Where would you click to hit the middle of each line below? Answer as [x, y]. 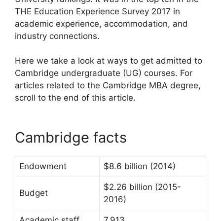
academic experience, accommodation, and [101, 23]
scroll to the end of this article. [75, 98]
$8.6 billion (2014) [140, 166]
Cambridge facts [71, 137]
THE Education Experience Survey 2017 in [97, 11]
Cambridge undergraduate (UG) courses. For [104, 73]
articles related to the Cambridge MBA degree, [108, 86]
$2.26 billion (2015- [142, 187]
